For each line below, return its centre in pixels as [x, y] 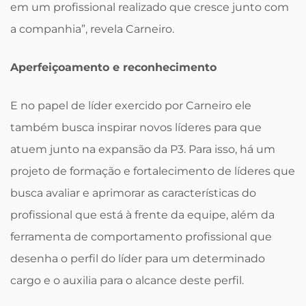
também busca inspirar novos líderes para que [136, 127]
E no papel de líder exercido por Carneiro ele [131, 105]
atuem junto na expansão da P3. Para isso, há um [143, 149]
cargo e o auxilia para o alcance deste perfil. [127, 280]
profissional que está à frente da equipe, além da [142, 214]
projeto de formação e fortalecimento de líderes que [153, 171]
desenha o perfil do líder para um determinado [138, 258]
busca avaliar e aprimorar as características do [133, 193]
